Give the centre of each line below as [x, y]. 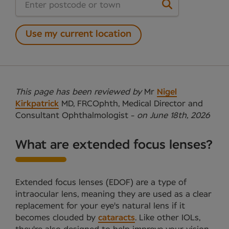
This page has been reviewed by [80, 92]
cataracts [117, 217]
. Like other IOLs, [168, 217]
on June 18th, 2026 [174, 115]
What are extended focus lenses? [114, 145]
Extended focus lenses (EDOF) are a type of [101, 182]
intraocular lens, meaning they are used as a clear [113, 194]
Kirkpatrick [37, 104]
